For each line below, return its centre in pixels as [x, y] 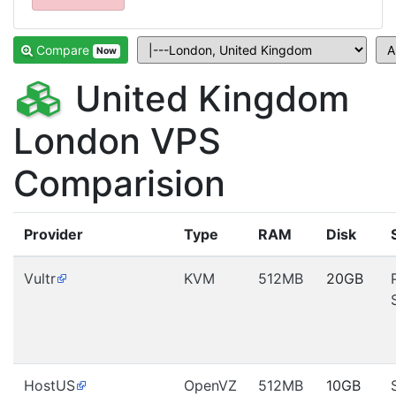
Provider [53, 234]
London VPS [117, 141]
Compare [65, 50]
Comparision [119, 183]
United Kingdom [207, 99]
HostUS [49, 385]
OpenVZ [210, 385]
